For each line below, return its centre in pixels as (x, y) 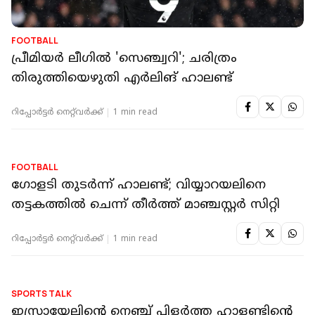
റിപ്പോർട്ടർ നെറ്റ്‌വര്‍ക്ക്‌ (57, 113)
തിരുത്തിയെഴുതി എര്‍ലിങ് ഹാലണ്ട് (122, 79)
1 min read (135, 113)
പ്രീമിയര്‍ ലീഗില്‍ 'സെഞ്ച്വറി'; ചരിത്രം (124, 59)
